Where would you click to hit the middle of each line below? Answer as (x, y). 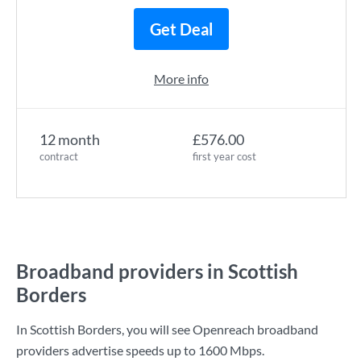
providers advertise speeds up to (107, 350)
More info (181, 79)
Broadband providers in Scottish (157, 271)
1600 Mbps (230, 350)
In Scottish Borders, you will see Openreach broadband (167, 329)
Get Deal (181, 29)
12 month (70, 139)
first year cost (224, 156)
